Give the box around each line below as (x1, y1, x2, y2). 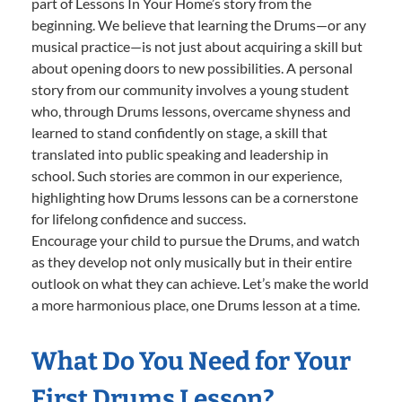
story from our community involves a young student (31, 81, 349, 99)
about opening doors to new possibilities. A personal (31, 59, 353, 77)
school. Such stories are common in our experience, (31, 167, 342, 185)
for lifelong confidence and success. (31, 210, 246, 228)
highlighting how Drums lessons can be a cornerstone (31, 188, 358, 206)
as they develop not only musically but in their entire (31, 253, 352, 271)
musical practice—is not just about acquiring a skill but (31, 38, 363, 56)
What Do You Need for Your (31, 346, 351, 377)
